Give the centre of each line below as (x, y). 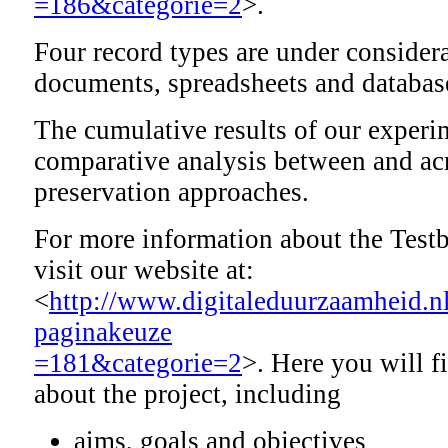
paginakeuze (103, 332)
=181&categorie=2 (138, 363)
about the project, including (187, 394)
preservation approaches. (171, 192)
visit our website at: (144, 270)
